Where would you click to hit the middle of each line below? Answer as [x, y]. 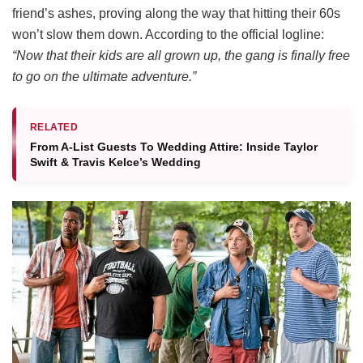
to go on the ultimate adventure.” [104, 76]
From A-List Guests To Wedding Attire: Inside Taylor [174, 146]
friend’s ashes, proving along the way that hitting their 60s [176, 13]
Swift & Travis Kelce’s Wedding [115, 162]
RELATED [54, 127]
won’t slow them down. [79, 34]
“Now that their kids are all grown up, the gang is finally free [181, 55]
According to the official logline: [235, 34]
